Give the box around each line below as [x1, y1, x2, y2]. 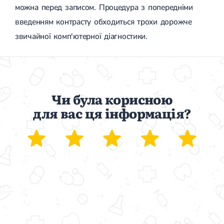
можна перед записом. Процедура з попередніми [15, 1, 193, 13]
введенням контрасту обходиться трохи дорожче [15, 16, 192, 27]
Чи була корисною [51, 89, 173, 108]
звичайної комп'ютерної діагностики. [15, 30, 147, 42]
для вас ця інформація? [33, 103, 191, 122]
